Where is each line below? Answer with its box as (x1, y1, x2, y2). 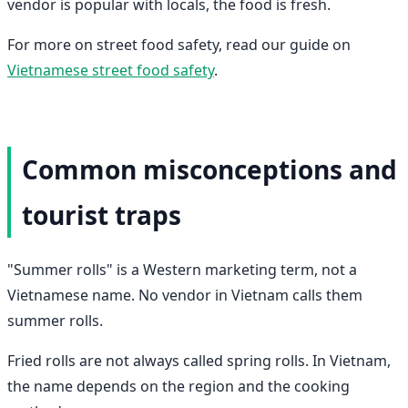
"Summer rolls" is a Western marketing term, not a (7, 259, 357, 280)
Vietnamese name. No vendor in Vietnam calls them (7, 284, 362, 305)
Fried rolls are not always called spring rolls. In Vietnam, (7, 350, 391, 371)
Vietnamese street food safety (7, 59, 214, 80)
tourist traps (22, 197, 181, 232)
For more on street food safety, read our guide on (7, 34, 351, 55)
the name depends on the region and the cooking (7, 375, 350, 396)
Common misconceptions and (22, 151, 397, 187)
